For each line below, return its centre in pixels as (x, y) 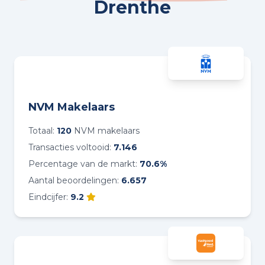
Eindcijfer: (49, 197)
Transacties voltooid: (71, 147)
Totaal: (43, 131)
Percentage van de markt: (84, 164)
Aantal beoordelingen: (75, 180)
